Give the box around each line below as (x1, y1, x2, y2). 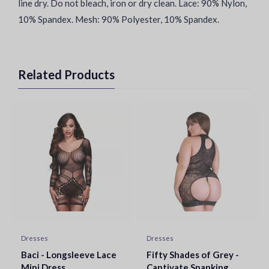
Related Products (18, 67, 115, 82)
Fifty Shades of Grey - (147, 249, 239, 260)
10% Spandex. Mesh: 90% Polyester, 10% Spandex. (18, 14, 219, 25)
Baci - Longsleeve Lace (21, 249, 116, 260)
